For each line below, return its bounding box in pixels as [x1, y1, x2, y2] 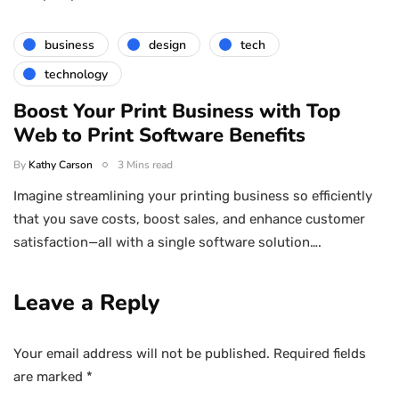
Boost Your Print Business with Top [13, 98, 340, 126]
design [149, 36, 186, 53]
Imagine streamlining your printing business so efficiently [13, 188, 372, 205]
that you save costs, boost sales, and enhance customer [13, 211, 365, 228]
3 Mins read [118, 158, 173, 173]
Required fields [273, 346, 366, 362]
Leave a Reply [13, 288, 159, 319]
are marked [13, 369, 86, 386]
